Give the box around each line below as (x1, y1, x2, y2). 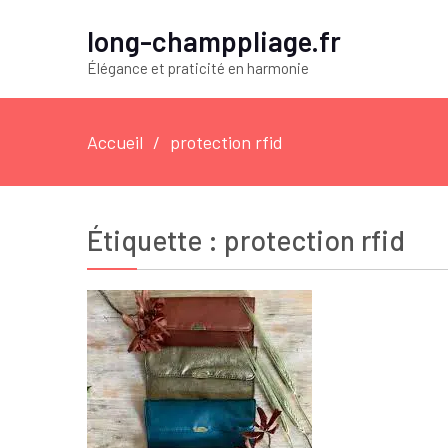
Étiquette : (87, 223, 224, 257)
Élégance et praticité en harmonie (87, 59, 309, 77)
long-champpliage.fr (87, 24, 341, 58)
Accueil (87, 131, 143, 153)
